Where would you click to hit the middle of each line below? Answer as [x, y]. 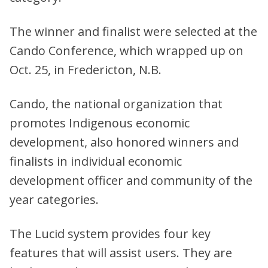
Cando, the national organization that [116, 103]
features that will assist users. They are [121, 252]
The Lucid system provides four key [110, 233]
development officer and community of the [131, 180]
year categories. [54, 199]
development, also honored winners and [124, 142]
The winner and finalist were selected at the [133, 31]
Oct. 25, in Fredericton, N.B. [86, 69]
